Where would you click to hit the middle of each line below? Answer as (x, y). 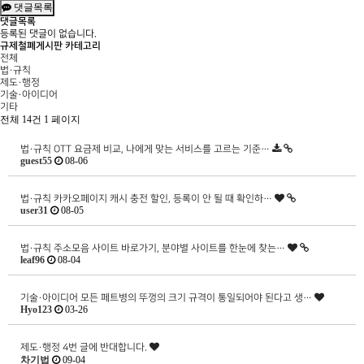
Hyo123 (36, 310)
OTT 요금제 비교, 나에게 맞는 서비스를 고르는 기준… (163, 149)
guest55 (36, 161)
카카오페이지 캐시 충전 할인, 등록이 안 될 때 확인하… (164, 199)
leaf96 (32, 260)
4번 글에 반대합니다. (106, 347)
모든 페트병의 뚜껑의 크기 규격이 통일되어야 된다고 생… (197, 298)
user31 (34, 210)
